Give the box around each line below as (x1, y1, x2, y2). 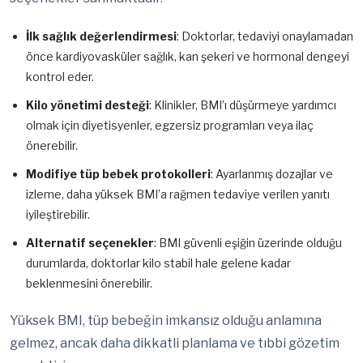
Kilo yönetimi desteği (26, 98, 149, 113)
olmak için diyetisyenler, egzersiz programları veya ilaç (26, 118, 314, 133)
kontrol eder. (26, 70, 94, 84)
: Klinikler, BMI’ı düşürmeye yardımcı (149, 98, 336, 113)
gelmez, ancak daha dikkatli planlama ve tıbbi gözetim (10, 335, 340, 352)
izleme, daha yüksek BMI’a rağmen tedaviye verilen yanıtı (26, 187, 330, 202)
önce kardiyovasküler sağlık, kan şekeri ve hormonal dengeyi (26, 49, 349, 64)
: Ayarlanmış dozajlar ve (211, 167, 333, 181)
